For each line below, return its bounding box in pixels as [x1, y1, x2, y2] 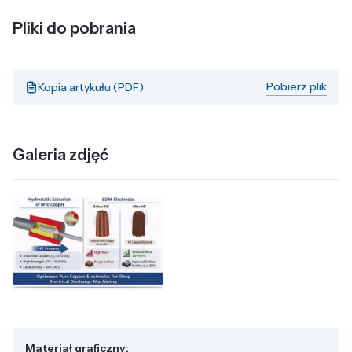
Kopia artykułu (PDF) [38, 79, 144, 94]
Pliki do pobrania [13, 19, 136, 38]
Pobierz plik [266, 79, 327, 94]
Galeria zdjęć [13, 145, 108, 165]
